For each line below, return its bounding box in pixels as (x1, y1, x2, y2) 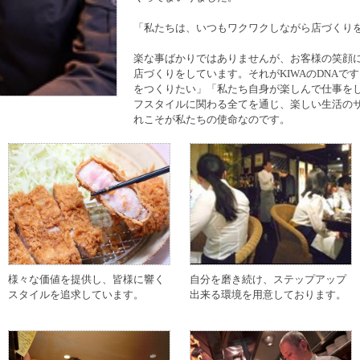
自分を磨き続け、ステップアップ (190, 273, 346, 285)
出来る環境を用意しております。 (190, 288, 346, 301)
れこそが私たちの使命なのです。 (133, 113, 290, 125)
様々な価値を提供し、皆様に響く (8, 273, 165, 285)
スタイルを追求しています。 (8, 288, 144, 301)
